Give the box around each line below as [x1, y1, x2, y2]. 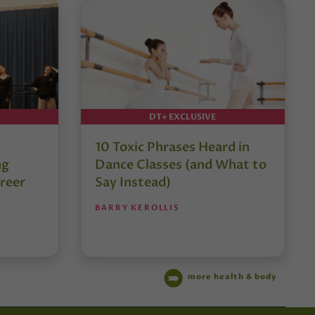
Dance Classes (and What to [94, 156, 266, 174]
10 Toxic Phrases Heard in [94, 139, 250, 157]
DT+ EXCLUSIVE [149, 111, 217, 123]
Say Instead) [94, 174, 171, 192]
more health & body [188, 271, 277, 283]
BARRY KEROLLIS [94, 202, 180, 214]
